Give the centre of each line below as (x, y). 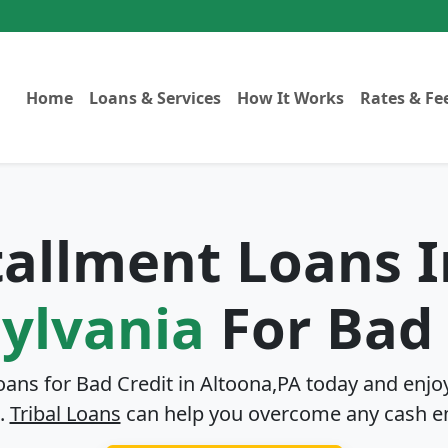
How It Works (290, 97)
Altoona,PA (250, 383)
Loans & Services (155, 97)
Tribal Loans (65, 413)
